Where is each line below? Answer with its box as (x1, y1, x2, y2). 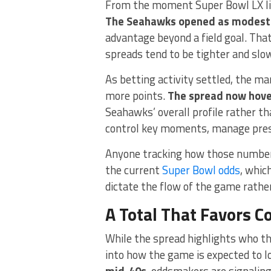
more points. (105, 87, 168, 104)
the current (105, 161, 162, 178)
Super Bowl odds (162, 161, 240, 178)
